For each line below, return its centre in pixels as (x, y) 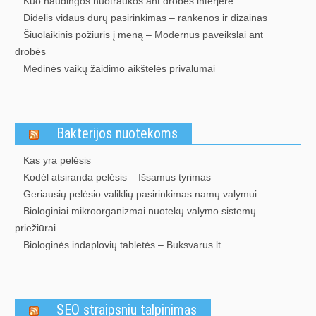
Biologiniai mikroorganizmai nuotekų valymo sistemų (140, 211)
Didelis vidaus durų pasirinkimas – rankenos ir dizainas (145, 18)
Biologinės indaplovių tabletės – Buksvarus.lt (122, 245)
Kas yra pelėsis (57, 160)
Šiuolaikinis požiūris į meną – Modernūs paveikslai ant (143, 35)
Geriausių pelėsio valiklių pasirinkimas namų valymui (140, 194)
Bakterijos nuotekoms (117, 133)
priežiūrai (35, 228)
